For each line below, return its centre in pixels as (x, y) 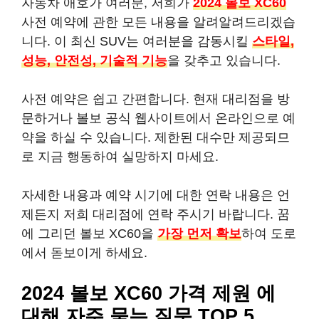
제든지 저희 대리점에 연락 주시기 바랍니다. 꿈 (156, 215)
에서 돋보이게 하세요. (84, 253)
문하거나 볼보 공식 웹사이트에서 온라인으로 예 (158, 119)
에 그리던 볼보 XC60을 (89, 234)
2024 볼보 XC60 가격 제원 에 (148, 294)
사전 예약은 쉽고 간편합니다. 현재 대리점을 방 (156, 99)
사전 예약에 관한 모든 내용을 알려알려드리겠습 (158, 22)
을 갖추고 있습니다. (224, 61)
